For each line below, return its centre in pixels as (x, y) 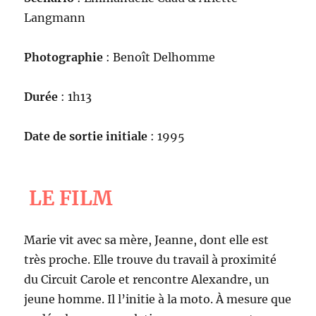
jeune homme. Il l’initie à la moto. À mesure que (158, 299)
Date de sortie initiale (86, 136)
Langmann (55, 18)
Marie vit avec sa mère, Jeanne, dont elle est (147, 240)
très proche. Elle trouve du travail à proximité (151, 260)
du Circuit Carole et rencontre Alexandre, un (147, 280)
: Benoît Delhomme (159, 57)
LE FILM (71, 198)
